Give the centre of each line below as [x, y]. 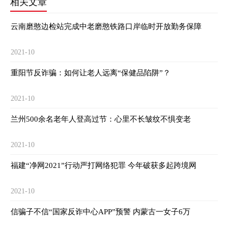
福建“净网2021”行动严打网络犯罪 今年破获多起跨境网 [104, 165]
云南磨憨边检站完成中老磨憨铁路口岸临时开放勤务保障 [106, 26]
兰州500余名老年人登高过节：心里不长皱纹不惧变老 [101, 119]
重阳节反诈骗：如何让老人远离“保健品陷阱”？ [91, 73]
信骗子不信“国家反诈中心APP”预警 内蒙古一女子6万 [162, 212]
